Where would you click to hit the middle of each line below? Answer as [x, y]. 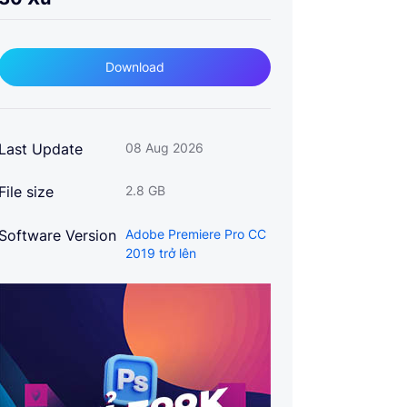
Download [134, 67]
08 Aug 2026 [164, 148]
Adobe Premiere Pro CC [196, 233]
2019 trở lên [161, 253]
